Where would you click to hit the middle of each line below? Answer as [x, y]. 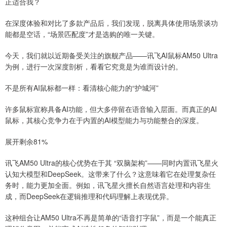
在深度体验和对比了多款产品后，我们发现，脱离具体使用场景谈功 [111, 23]
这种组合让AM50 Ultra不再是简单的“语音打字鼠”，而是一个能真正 [111, 218]
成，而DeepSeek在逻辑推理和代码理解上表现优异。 [89, 196]
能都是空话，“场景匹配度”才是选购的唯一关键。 [82, 34]
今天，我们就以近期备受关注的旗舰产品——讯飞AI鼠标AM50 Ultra [111, 55]
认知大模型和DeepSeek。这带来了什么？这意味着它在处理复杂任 [110, 174]
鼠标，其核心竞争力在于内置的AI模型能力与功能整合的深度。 [104, 120]
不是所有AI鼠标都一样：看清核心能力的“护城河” [82, 88]
